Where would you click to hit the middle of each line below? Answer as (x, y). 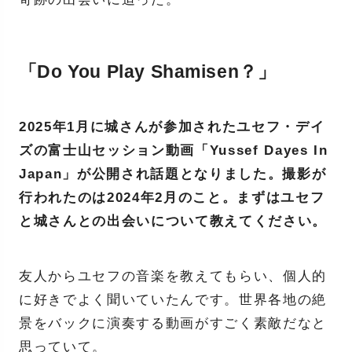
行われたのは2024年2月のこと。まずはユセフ (172, 197)
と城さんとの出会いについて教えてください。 (173, 221)
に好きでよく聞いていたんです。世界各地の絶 (173, 299)
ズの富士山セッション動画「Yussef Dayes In (173, 150)
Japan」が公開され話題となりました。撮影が (172, 174)
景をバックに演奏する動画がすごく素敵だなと (173, 323)
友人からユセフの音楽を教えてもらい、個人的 (173, 276)
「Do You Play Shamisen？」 (147, 71)
